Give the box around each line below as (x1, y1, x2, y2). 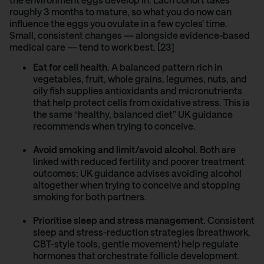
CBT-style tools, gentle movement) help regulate (33, 238, 239, 250)
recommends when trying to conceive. (33, 120, 196, 132)
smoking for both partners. (33, 191, 147, 203)
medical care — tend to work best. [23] (9, 41, 174, 52)
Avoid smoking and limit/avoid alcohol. (33, 144, 198, 156)
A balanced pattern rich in (110, 61, 222, 73)
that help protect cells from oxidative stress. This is (33, 97, 250, 108)
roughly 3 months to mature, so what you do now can (9, 5, 232, 17)
